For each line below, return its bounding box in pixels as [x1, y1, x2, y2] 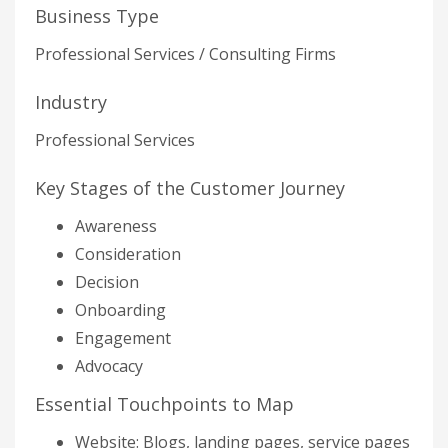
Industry [35, 90, 107, 114]
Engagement [75, 327, 171, 349]
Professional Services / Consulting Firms [35, 43, 336, 65]
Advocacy [75, 355, 143, 377]
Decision [75, 271, 139, 293]
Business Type [35, 4, 159, 28]
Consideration [75, 243, 181, 265]
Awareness [75, 215, 157, 237]
